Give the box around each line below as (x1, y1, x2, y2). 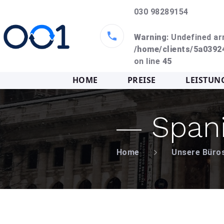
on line (134, 56, 162, 66)
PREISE (127, 74, 156, 85)
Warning (134, 32, 167, 42)
